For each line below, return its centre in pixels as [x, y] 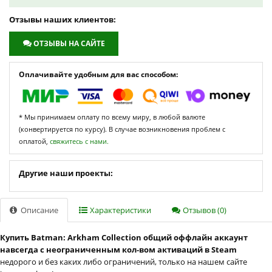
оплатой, [34, 141]
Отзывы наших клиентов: [63, 19]
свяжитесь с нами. [79, 141]
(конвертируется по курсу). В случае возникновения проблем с [122, 129]
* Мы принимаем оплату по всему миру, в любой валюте [112, 117]
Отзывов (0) [204, 210]
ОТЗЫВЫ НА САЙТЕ [69, 43]
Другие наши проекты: [66, 173]
